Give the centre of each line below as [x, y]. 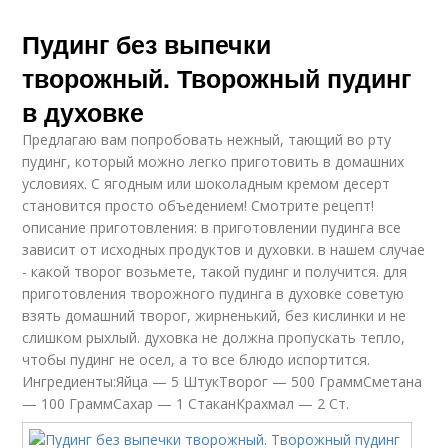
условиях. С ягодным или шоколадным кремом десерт [206, 183]
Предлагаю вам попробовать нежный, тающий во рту [207, 139]
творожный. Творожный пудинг [217, 78]
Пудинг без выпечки [147, 44]
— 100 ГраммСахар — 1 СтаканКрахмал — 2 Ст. [186, 403]
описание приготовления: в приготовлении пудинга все [212, 227]
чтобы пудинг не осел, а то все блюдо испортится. [196, 359]
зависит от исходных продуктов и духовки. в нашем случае [224, 249]
